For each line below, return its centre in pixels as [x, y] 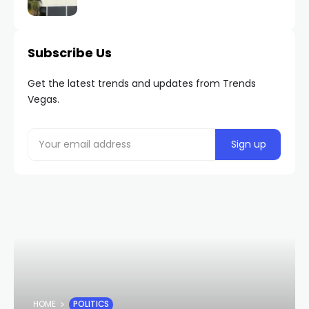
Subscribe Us [70, 52]
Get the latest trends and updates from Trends [142, 83]
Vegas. [43, 99]
